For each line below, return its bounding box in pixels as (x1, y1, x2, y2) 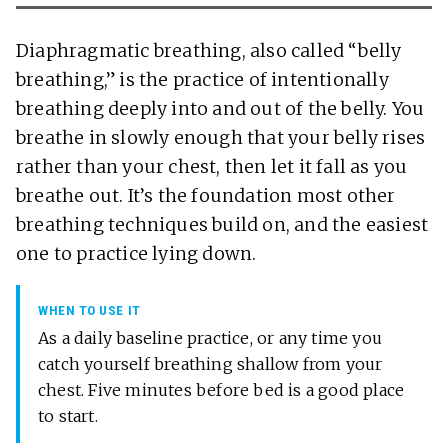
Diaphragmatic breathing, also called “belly (16, 40, 402, 63)
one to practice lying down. (16, 243, 257, 266)
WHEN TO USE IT (38, 302, 141, 319)
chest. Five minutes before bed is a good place (38, 380, 405, 401)
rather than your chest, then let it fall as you (16, 156, 408, 179)
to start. (38, 406, 98, 427)
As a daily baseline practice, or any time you (38, 328, 383, 349)
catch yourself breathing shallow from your (38, 354, 383, 375)
